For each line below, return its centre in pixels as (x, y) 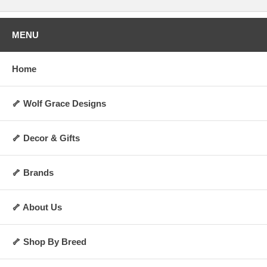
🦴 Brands (33, 172)
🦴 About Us (37, 207)
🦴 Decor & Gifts (46, 138)
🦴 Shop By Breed (49, 241)
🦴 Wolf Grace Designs (59, 103)
